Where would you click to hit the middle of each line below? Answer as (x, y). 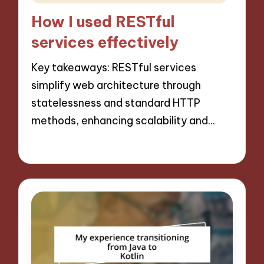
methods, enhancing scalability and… (123, 121)
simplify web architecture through (116, 85)
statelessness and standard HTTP (116, 103)
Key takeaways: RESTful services (114, 68)
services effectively (105, 42)
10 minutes (112, 145)
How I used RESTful (103, 22)
